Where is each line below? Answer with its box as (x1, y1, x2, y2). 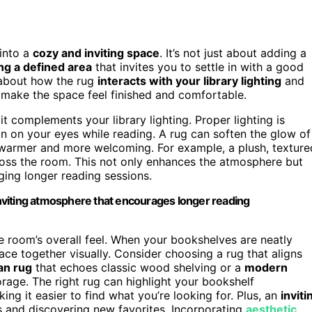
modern (244, 260, 288, 274)
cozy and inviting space (33, 45, 159, 60)
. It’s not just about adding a (159, 45, 306, 60)
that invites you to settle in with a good (92, 59, 304, 74)
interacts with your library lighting (97, 73, 281, 88)
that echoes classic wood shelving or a (32, 260, 244, 274)
